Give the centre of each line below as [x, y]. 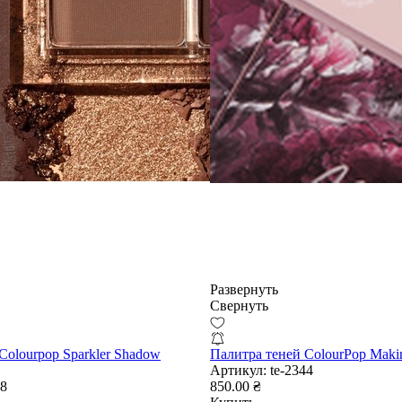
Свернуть [239, 305]
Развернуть [244, 289]
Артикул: [238, 370]
